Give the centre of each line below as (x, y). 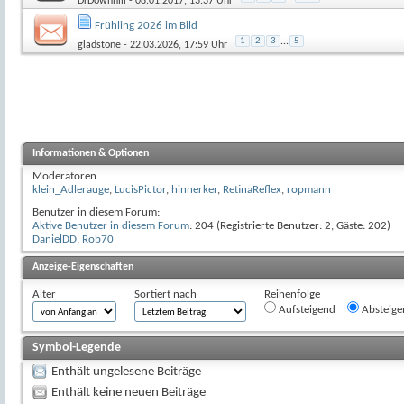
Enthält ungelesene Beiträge (126, 372)
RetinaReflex (252, 189)
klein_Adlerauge (71, 189)
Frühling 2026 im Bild (146, 25)
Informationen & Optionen (91, 153)
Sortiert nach (165, 294)
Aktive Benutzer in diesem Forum (111, 225)
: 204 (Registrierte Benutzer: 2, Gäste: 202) (290, 225)
